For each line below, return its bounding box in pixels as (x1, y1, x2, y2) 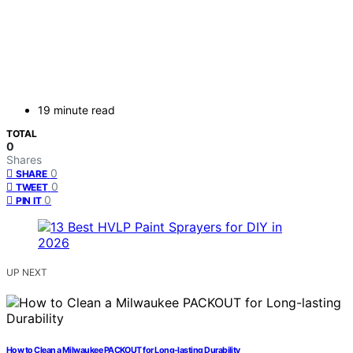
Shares (6, 153, 42, 167)
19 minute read (38, 103, 115, 117)
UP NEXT (6, 266, 47, 279)
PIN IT (16, 195, 42, 207)
